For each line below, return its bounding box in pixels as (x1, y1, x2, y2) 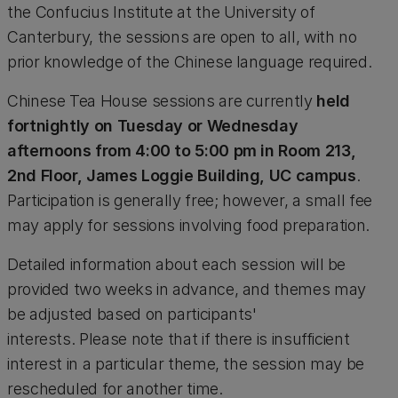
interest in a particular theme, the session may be (7, 354, 365, 373)
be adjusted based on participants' (7, 305, 257, 323)
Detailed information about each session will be (7, 255, 346, 274)
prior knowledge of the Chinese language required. (7, 52, 372, 71)
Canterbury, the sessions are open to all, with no (7, 28, 357, 46)
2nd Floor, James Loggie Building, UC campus (7, 166, 356, 185)
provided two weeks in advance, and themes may (7, 280, 366, 298)
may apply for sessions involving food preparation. (7, 216, 374, 235)
